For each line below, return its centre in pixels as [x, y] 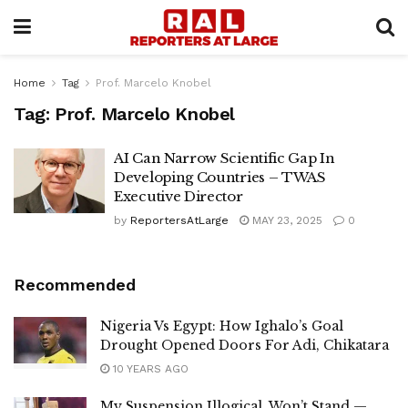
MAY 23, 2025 [286, 220]
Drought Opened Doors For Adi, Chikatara [245, 345]
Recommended [75, 285]
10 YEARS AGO [149, 369]
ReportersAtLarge [179, 220]
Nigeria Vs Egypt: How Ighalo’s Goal [222, 326]
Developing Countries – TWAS [220, 177]
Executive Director [178, 196]
